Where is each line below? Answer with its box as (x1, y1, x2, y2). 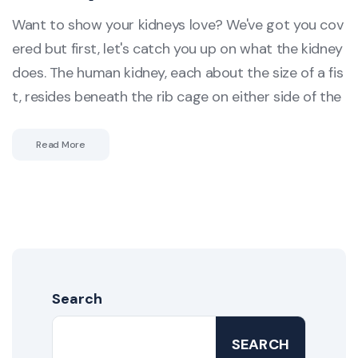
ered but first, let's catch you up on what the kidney (12, 38, 343, 58)
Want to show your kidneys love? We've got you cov (12, 14, 344, 34)
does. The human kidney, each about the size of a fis (12, 62, 344, 82)
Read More (36, 137, 86, 151)
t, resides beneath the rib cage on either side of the (12, 86, 341, 106)
